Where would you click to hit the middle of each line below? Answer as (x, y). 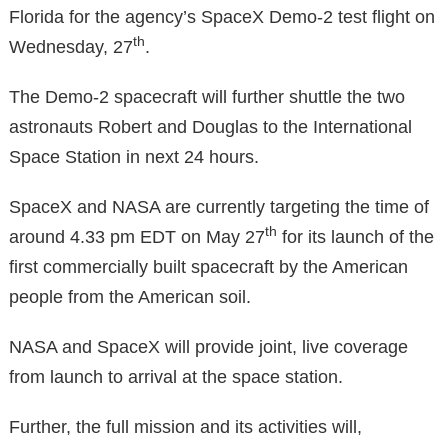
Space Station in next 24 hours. (134, 156)
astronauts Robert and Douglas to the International (210, 126)
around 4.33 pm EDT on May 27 (137, 236)
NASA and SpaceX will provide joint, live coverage (208, 346)
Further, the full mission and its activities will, (185, 426)
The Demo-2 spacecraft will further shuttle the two (207, 96)
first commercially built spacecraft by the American (208, 266)
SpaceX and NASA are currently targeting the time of (219, 206)
